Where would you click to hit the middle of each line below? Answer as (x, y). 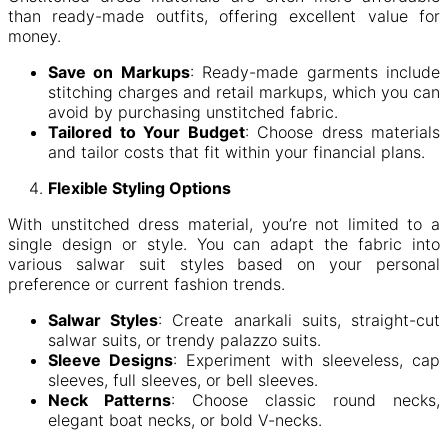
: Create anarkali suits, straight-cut (299, 319)
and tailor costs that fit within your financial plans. (236, 151)
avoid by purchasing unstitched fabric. (193, 111)
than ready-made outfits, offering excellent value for (224, 15)
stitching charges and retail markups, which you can (244, 91)
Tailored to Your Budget (146, 131)
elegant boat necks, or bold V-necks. (185, 419)
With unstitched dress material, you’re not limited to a (224, 223)
